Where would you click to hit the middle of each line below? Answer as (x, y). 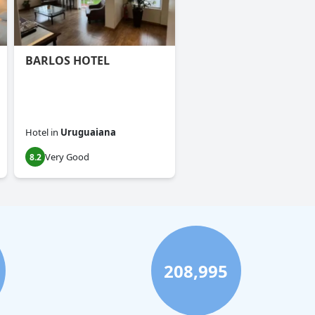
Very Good (67, 157)
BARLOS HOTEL (67, 61)
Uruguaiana (88, 133)
